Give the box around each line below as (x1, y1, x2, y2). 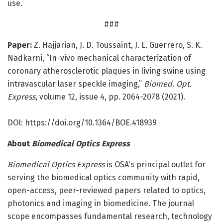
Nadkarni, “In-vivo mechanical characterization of (7, 53, 191, 63)
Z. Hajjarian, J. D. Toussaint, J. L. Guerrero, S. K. (32, 40, 202, 50)
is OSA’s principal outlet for (105, 160, 206, 170)
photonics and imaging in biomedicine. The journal (7, 199, 194, 209)
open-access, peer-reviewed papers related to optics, (7, 186, 206, 196)
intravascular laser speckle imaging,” (7, 79, 144, 89)
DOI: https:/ (7, 118, 51, 128)
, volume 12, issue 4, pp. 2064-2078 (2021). (35, 92, 185, 102)
